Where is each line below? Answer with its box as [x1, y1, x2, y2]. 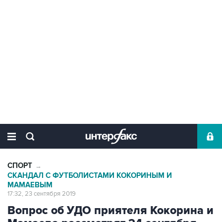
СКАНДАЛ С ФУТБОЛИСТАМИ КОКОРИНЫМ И [7, 171, 172, 180]
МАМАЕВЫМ [7, 180, 53, 190]
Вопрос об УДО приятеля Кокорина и [7, 204, 214, 218]
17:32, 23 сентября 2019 [7, 190, 76, 198]
